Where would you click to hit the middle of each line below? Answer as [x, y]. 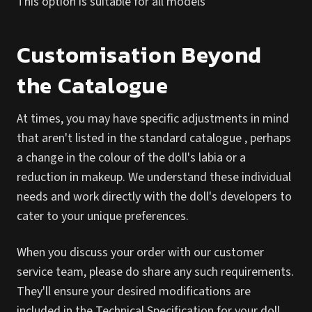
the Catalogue [93, 86]
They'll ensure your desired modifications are [134, 291]
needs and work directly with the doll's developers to [154, 197]
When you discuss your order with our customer [140, 252]
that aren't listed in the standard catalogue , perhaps [154, 138]
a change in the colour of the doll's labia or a [131, 158]
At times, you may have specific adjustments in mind [153, 119]
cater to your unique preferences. [103, 216]
